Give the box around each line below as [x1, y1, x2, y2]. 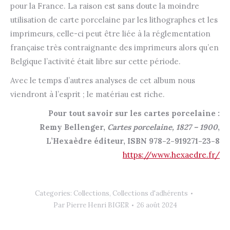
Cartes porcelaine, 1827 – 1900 [107, 122, 218, 132]
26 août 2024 [136, 201, 177, 210]
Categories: [34, 189, 73, 198]
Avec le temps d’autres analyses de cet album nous [10, 75, 195, 86]
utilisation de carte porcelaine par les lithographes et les [10, 15, 218, 25]
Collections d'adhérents [112, 189, 188, 198]
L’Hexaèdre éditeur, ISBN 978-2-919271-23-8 [46, 136, 220, 146]
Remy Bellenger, [40, 122, 107, 132]
